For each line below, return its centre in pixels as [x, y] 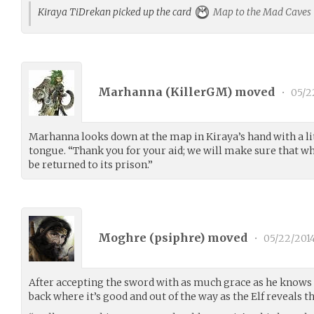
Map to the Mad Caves [261, 12]
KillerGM [199, 91]
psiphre [177, 237]
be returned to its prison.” [91, 165]
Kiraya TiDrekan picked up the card [117, 12]
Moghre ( [126, 237]
